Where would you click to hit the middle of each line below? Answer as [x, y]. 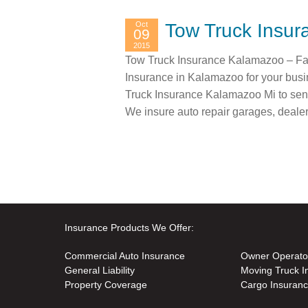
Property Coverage [106, 284]
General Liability [100, 270]
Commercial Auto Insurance [125, 255]
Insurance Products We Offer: [130, 227]
